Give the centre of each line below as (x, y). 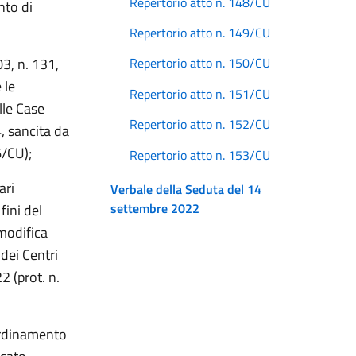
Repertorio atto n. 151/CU (200, 93)
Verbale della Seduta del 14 (186, 189)
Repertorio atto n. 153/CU (200, 155)
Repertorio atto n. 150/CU (200, 63)
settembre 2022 (155, 208)
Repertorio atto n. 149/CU (200, 33)
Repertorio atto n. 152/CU (200, 124)
